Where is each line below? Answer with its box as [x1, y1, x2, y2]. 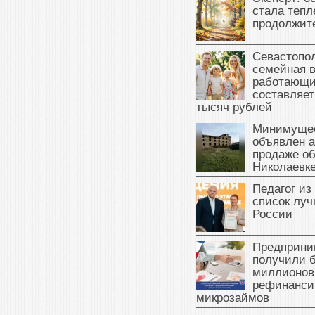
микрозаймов [196, 291, 269, 305]
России [252, 207, 292, 221]
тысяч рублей [196, 101, 272, 115]
